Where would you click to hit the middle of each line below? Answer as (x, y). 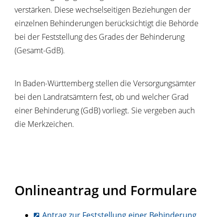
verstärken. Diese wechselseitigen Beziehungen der (103, 10)
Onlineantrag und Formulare (106, 190)
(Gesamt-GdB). (40, 50)
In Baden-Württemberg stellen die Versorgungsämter (105, 83)
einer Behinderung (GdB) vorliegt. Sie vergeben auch (105, 110)
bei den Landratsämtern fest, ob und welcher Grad (102, 97)
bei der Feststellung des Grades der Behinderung (100, 37)
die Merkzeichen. (44, 124)
